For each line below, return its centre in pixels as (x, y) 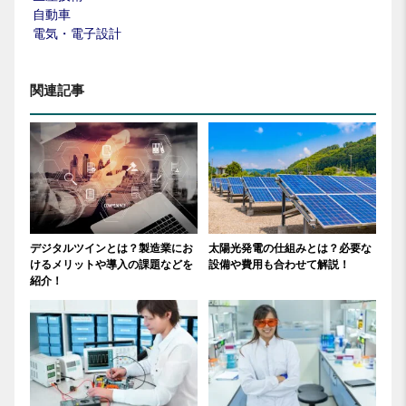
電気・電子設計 (77, 33)
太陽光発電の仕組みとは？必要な (290, 249)
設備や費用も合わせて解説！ (280, 265)
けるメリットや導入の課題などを (111, 265)
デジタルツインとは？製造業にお (111, 249)
